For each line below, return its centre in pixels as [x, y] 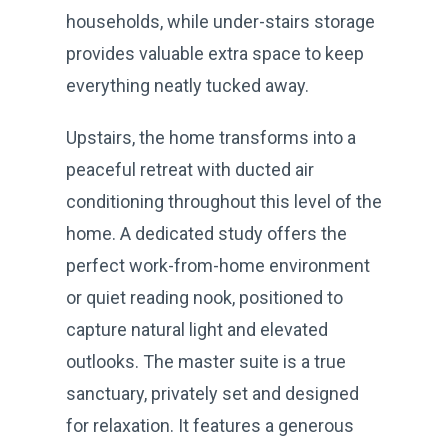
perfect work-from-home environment [218, 265]
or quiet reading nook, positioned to [204, 297]
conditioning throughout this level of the [224, 201]
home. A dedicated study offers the [206, 233]
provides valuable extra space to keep [215, 53]
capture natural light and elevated [197, 329]
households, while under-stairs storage [220, 21]
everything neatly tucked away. [187, 85]
